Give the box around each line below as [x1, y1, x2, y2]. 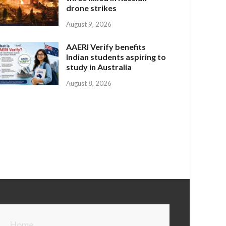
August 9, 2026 [66, 20, 112, 28]
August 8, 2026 [66, 79, 112, 87]
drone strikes [66, 3, 117, 13]
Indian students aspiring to [66, 51, 166, 62]
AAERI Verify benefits [66, 41, 146, 51]
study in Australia [66, 62, 132, 72]
